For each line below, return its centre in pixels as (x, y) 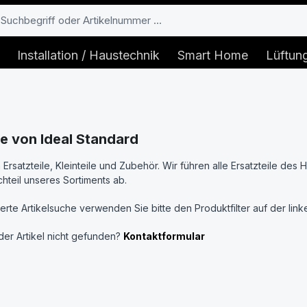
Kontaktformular (164, 236)
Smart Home (213, 55)
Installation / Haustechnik (88, 55)
